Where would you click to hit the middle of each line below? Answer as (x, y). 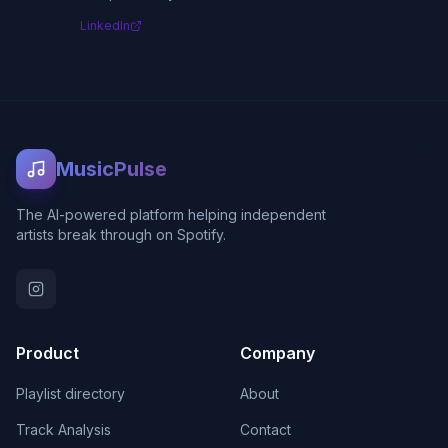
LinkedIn (105, 25)
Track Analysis (63, 429)
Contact (265, 429)
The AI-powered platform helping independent (171, 214)
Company (277, 353)
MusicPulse (111, 169)
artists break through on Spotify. (121, 234)
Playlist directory (70, 393)
